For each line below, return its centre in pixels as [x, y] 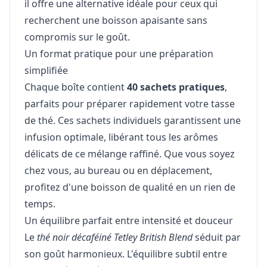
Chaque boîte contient [76, 87]
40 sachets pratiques [176, 87]
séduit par [217, 237]
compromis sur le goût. [77, 37]
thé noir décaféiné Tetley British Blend [115, 237]
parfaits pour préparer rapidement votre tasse [130, 103]
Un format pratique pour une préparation [119, 53]
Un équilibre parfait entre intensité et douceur [129, 220]
